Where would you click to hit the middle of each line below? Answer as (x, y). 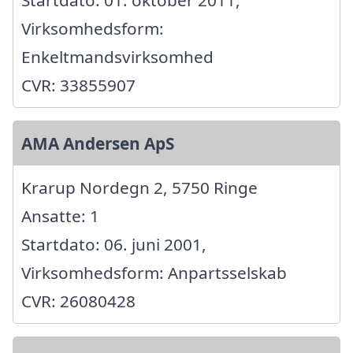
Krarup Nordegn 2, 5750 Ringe (139, 188)
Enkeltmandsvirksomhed (117, 57)
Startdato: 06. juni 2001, (114, 245)
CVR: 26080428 (78, 301)
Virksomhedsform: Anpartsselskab (154, 273)
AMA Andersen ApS (98, 144)
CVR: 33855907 (78, 85)
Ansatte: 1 (60, 216)
